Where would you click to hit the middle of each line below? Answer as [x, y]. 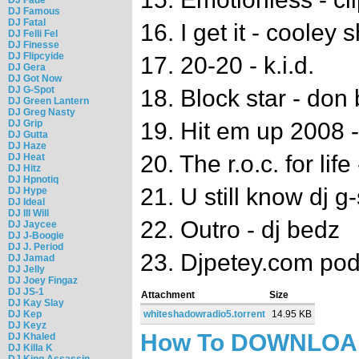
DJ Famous [34, 11]
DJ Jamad [31, 258]
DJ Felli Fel [33, 33]
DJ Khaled [32, 336]
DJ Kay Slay [36, 303]
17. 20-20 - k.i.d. [227, 66]
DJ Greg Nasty [42, 112]
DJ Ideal [26, 202]
